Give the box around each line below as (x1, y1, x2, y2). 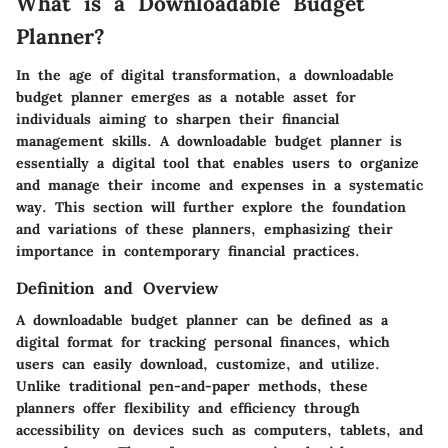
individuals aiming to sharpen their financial (16, 109, 339, 128)
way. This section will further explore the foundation (16, 197, 406, 216)
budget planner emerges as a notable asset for (16, 87, 356, 106)
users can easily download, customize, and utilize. (16, 355, 380, 374)
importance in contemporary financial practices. (16, 241, 360, 260)
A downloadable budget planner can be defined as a (16, 311, 388, 330)
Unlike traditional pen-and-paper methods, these (16, 377, 368, 396)
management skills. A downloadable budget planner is (16, 131, 402, 150)
